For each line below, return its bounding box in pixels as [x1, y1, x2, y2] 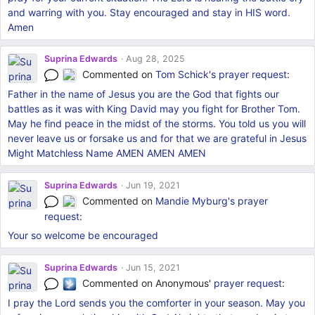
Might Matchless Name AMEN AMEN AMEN [7, 147, 206, 160]
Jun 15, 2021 [122, 262, 180, 274]
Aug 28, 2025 [122, 53, 185, 65]
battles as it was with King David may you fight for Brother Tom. [7, 103, 300, 115]
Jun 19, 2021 [122, 180, 180, 191]
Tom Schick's [155, 68, 217, 81]
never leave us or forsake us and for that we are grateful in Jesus [7, 132, 307, 145]
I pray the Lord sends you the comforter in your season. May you [7, 297, 305, 309]
